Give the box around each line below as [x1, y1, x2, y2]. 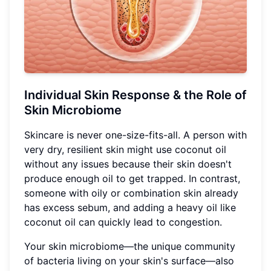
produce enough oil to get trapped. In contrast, [24, 172, 240, 184]
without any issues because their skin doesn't [24, 157, 232, 170]
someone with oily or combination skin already [24, 186, 238, 199]
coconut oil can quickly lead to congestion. [24, 215, 222, 228]
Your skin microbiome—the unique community [24, 240, 235, 252]
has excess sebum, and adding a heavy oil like [24, 201, 236, 214]
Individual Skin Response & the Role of [24, 87, 247, 102]
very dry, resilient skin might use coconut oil [24, 143, 226, 155]
